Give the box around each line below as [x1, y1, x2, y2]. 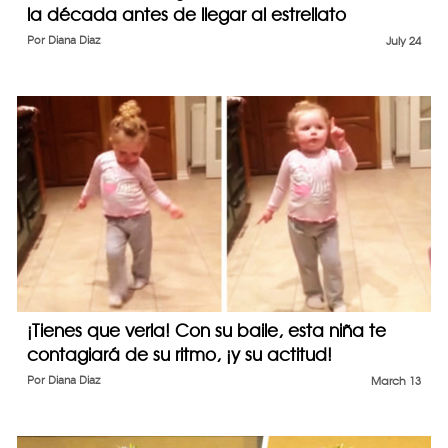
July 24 [386, 33, 421, 48]
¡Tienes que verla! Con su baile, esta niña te [27, 320, 386, 342]
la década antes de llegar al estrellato [27, 3, 346, 25]
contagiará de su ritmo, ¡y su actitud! [27, 344, 332, 366]
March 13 [371, 374, 421, 389]
